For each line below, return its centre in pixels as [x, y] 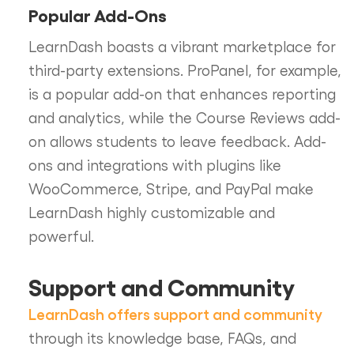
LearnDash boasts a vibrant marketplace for [182, 45]
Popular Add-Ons [97, 14]
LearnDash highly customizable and [151, 211]
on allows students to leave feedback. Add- [177, 140]
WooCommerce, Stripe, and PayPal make [171, 188]
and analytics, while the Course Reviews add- [184, 117]
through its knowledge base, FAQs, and [162, 337]
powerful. [61, 235]
